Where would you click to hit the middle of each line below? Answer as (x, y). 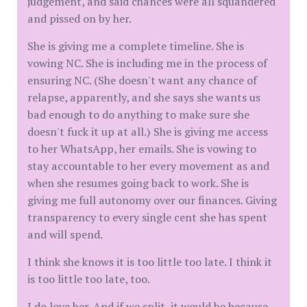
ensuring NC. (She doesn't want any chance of (142, 80)
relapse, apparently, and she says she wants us (144, 97)
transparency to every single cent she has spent (147, 217)
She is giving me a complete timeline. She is (136, 46)
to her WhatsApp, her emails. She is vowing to (142, 149)
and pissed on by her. (79, 19)
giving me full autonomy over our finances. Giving (152, 200)
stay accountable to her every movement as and (148, 166)
